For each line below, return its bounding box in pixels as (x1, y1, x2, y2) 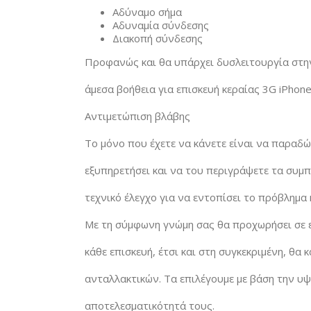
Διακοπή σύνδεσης (112, 31, 203, 46)
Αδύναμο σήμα (112, 5, 182, 19)
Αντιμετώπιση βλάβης (85, 109, 190, 124)
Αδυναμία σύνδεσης (112, 18, 209, 33)
